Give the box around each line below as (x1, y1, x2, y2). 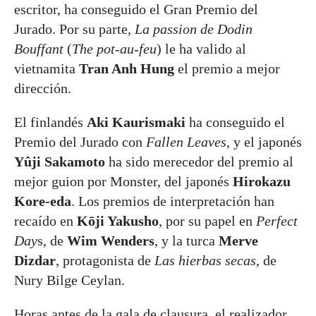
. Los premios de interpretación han (71, 193, 274, 209)
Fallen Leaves (146, 133, 226, 150)
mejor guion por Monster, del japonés (14, 173, 233, 189)
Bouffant (14, 40, 67, 56)
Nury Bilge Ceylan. (14, 272, 125, 288)
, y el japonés (226, 133, 302, 150)
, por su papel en (159, 212, 256, 229)
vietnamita (14, 60, 79, 76)
